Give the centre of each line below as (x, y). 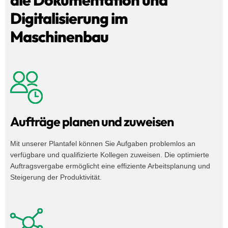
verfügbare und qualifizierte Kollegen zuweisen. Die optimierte (110, 155)
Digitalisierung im (69, 19)
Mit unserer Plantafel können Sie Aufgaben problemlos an (103, 144)
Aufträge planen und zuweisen (92, 122)
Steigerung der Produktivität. (56, 177)
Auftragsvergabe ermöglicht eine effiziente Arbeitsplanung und (110, 166)
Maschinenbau (59, 37)
